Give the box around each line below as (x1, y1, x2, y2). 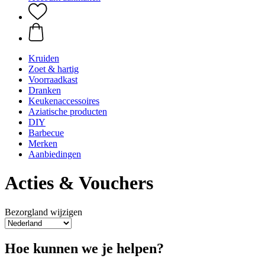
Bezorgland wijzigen (5, 206, 82, 217)
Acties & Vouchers (5, 172, 153, 194)
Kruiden (28, 53, 59, 63)
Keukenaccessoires (28, 96, 99, 106)
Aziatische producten (28, 106, 107, 117)
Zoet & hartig (28, 64, 79, 74)
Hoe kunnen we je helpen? (5, 240, 164, 256)
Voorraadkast (28, 75, 77, 85)
